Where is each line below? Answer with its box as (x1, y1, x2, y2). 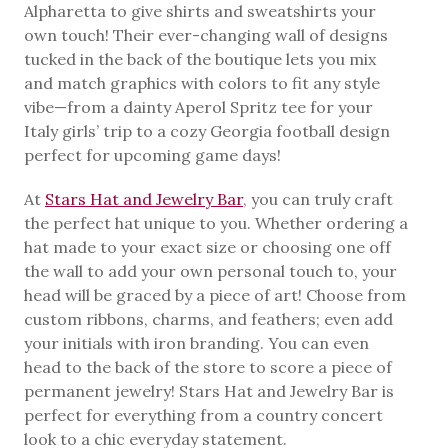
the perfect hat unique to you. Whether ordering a (24, 212, 408, 233)
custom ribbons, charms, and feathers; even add (24, 308, 393, 329)
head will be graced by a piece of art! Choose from (24, 284, 406, 305)
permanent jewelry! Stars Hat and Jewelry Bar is (24, 380, 394, 401)
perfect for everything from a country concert (24, 404, 383, 425)
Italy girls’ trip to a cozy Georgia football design (24, 120, 390, 141)
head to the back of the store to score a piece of (24, 356, 392, 377)
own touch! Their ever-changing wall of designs (24, 24, 388, 45)
